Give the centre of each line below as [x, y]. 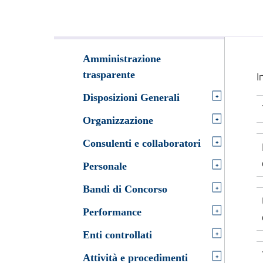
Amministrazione [122, 58]
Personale [105, 166]
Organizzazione [118, 120]
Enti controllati [117, 235]
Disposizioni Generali [131, 97]
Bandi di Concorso [125, 189]
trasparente [109, 74]
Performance [112, 212]
